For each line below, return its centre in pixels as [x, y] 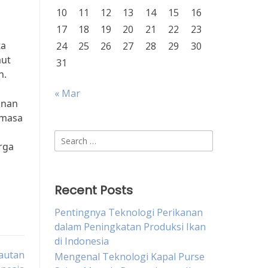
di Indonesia [82, 241]
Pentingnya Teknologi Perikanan [129, 212]
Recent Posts [94, 190]
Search [69, 137]
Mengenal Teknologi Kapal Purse [130, 257]
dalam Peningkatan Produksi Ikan [130, 227]
